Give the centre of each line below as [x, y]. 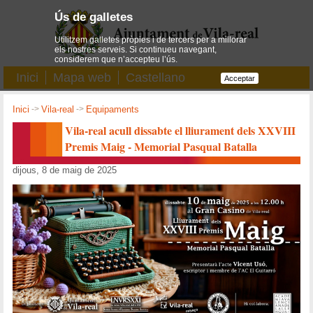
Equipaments [113, 110]
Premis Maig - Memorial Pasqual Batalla [161, 146]
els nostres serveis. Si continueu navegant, [136, 49]
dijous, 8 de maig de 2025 [65, 170]
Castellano [155, 78]
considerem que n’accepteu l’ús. [116, 59]
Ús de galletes [94, 17]
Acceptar [239, 78]
